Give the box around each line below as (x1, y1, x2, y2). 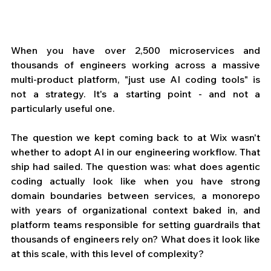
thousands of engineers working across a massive (11, 59, 260, 71)
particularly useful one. (11, 102, 115, 115)
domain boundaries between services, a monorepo (11, 189, 260, 202)
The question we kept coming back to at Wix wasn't (11, 131, 260, 144)
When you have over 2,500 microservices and (11, 44, 260, 57)
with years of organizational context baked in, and (11, 204, 260, 217)
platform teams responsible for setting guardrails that (11, 218, 260, 231)
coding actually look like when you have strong (11, 175, 260, 188)
